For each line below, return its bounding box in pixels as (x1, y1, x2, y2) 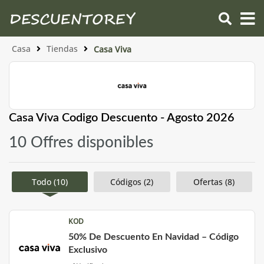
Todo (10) (32, 176, 68, 187)
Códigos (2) (110, 176, 154, 187)
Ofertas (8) (193, 176, 235, 187)
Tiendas (47, 43, 78, 54)
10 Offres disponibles (9, 135, 153, 150)
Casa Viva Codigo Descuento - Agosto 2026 (9, 112, 235, 124)
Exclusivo (68, 245, 107, 255)
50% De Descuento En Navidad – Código (68, 232, 239, 242)
